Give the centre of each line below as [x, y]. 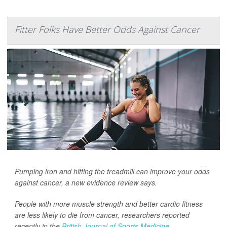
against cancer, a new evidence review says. [86, 183]
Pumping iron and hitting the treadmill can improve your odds [112, 172]
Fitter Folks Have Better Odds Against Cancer [107, 30]
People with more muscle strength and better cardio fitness [109, 204]
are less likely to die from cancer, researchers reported [102, 215]
